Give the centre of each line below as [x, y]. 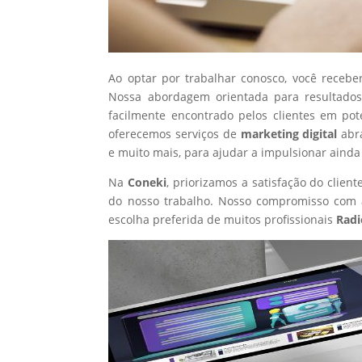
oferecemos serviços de [175, 133]
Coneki [147, 182]
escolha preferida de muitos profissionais [223, 219]
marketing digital [290, 133]
